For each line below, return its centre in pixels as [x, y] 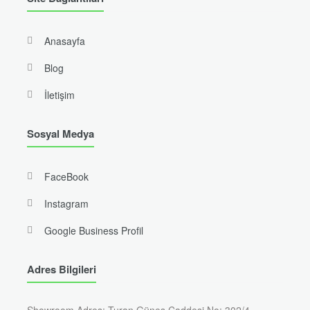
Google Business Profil [93, 231]
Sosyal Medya [60, 134]
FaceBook [66, 177]
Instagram [66, 204]
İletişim [59, 95]
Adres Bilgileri [61, 270]
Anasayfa [64, 41]
